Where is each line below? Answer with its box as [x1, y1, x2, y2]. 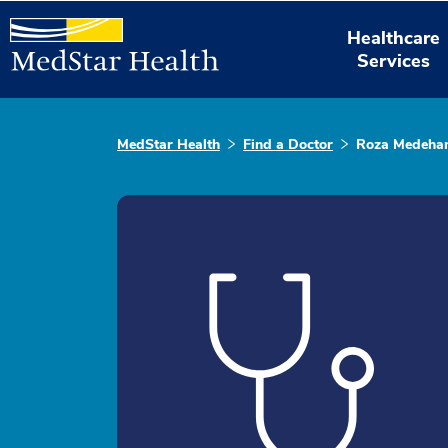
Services [357, 48, 431, 73]
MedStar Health [117, 135, 220, 154]
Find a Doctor [243, 135, 333, 154]
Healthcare [347, 25, 441, 50]
